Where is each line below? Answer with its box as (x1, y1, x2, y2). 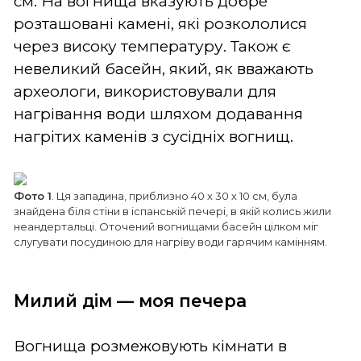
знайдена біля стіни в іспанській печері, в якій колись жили (14, 204, 331, 218)
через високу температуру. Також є (14, 36, 291, 56)
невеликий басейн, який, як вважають (14, 59, 313, 78)
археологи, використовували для (14, 81, 276, 101)
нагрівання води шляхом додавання (14, 104, 303, 123)
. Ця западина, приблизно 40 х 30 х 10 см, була (52, 189, 297, 202)
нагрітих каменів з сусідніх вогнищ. (14, 127, 293, 146)
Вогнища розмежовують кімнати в (14, 336, 287, 355)
